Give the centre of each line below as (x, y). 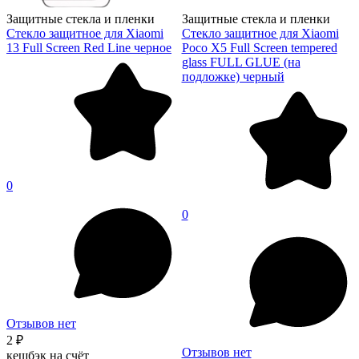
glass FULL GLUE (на (241, 62)
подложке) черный (233, 76)
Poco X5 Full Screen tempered (259, 47)
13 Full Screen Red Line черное (89, 47)
